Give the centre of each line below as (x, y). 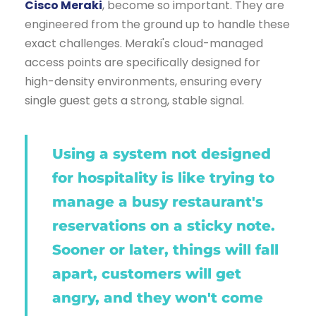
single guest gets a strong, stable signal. (134, 100)
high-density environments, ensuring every (143, 81)
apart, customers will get (147, 273)
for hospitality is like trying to (163, 177)
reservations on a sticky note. (164, 225)
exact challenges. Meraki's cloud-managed (144, 43)
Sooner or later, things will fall (165, 249)
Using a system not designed (162, 153)
